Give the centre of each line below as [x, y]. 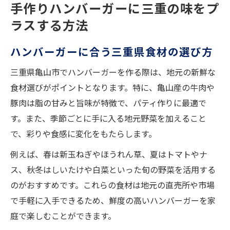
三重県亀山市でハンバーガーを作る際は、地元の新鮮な [113, 72]
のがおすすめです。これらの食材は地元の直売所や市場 [112, 185]
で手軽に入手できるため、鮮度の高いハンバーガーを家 [113, 200]
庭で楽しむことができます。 [63, 216]
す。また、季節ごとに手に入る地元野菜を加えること [108, 118]
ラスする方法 [50, 25]
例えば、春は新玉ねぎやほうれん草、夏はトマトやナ [109, 154]
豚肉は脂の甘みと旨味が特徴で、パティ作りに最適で [108, 103]
